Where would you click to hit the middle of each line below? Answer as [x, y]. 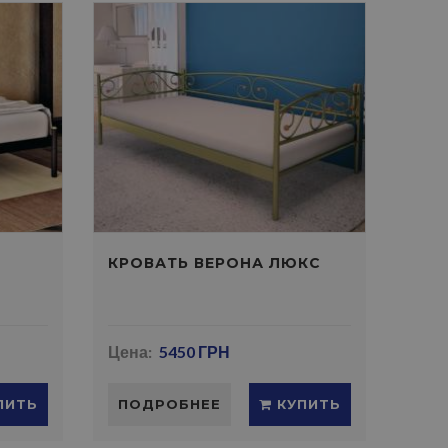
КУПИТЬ [306, 404]
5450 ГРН [194, 351]
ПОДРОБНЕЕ [170, 404]
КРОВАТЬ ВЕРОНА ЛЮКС [215, 263]
